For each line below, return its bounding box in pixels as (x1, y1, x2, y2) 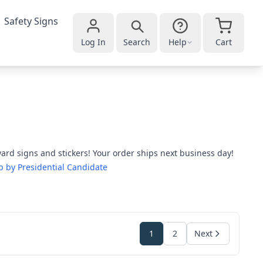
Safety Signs (4, 15, 59, 28)
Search (123, 36, 150, 48)
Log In (81, 36, 106, 48)
